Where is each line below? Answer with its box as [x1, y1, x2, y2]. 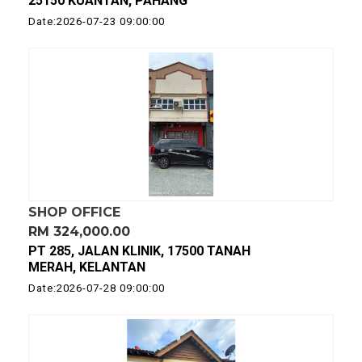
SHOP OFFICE [28, 204, 120, 220]
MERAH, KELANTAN [28, 259, 145, 275]
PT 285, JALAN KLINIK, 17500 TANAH [28, 243, 250, 259]
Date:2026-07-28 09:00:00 [28, 282, 165, 294]
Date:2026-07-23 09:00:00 [28, 15, 165, 27]
